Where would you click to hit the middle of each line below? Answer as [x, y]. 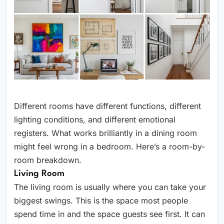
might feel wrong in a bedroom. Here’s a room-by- [109, 146]
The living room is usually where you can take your [110, 187]
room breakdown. [48, 160]
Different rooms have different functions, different [107, 106]
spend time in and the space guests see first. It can [109, 214]
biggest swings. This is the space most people [101, 200]
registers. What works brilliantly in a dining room [105, 133]
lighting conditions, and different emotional [95, 119]
